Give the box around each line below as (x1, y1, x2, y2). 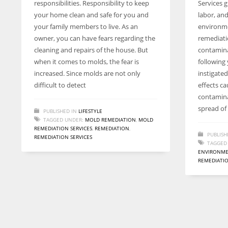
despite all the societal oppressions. (21, 11, 128, 21)
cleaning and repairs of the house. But (34, 45, 148, 54)
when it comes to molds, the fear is (34, 57, 139, 66)
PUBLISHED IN (43, 107, 77, 115)
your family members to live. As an (34, 22, 138, 31)
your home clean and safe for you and (34, 10, 149, 19)
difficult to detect (34, 80, 86, 90)
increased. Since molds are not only (34, 69, 140, 78)
